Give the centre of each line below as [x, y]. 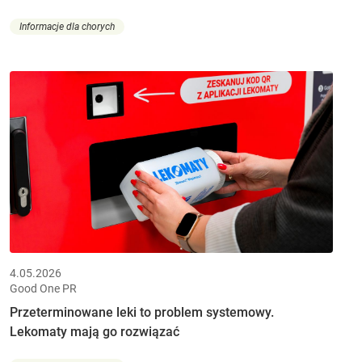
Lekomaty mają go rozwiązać [95, 331]
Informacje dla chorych [67, 27]
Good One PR [43, 288]
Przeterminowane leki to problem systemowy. [142, 312]
